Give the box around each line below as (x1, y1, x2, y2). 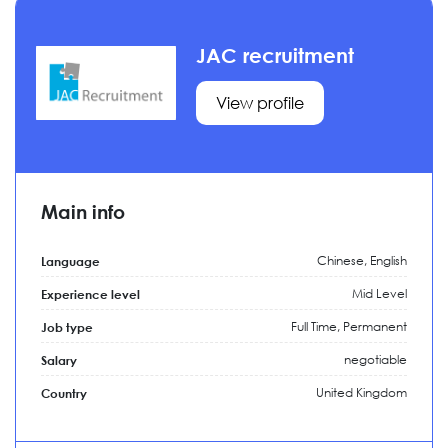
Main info (41, 200, 125, 223)
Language (41, 253, 100, 269)
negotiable (344, 351, 407, 368)
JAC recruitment (196, 44, 354, 67)
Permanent (343, 318, 407, 335)
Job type (41, 319, 93, 335)
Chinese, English (317, 252, 407, 269)
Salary (41, 352, 77, 368)
